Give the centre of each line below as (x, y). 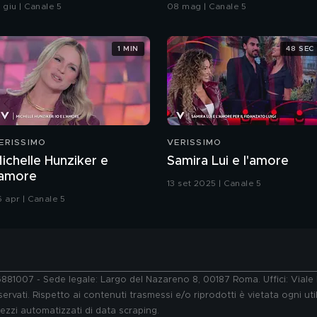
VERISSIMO (195, 143)
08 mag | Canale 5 (207, 7)
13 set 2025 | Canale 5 (214, 184)
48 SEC (300, 48)
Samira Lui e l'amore (228, 162)
